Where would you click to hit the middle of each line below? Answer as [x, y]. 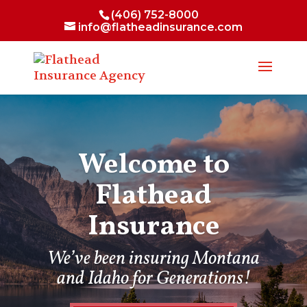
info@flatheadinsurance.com [160, 27]
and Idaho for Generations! [153, 279]
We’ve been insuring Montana [153, 259]
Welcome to [153, 165]
